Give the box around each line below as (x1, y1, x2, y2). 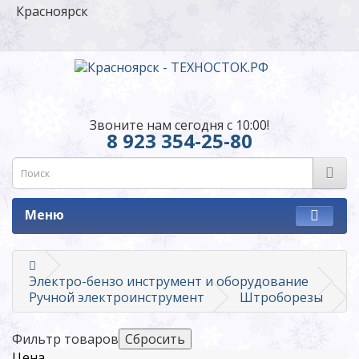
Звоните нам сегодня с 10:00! (90, 116, 269, 134)
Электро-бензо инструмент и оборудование (29, 272, 309, 290)
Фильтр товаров (12, 330, 119, 348)
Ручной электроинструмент (29, 288, 204, 306)
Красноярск (16, 2, 88, 20)
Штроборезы (240, 288, 323, 306)
